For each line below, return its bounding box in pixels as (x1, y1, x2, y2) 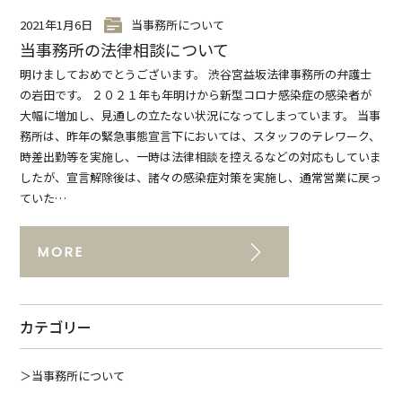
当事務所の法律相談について (20, 37, 230, 61)
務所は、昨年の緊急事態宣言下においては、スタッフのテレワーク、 (20, 127, 381, 144)
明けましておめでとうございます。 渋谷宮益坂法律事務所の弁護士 (20, 65, 372, 83)
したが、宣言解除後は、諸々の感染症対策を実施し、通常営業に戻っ (20, 168, 382, 186)
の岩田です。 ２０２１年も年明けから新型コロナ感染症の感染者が (20, 85, 372, 103)
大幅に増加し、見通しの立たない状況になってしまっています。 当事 (20, 106, 381, 124)
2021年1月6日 (20, 15, 93, 33)
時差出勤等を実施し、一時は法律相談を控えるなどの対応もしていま (20, 147, 382, 165)
